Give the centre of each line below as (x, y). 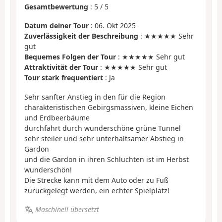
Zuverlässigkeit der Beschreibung (81, 36)
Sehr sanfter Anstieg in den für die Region (95, 97)
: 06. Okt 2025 (112, 26)
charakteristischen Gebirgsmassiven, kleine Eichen (109, 107)
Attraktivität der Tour (61, 67)
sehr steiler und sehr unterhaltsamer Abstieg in (104, 138)
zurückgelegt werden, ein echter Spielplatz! (97, 190)
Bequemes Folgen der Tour (70, 57)
